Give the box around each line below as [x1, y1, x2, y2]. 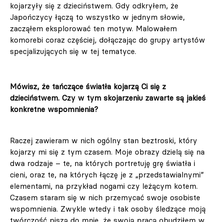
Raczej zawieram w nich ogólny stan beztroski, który [10, 136, 197, 146]
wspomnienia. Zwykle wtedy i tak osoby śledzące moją [10, 204, 206, 214]
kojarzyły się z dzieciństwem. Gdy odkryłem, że [10, 1, 178, 11]
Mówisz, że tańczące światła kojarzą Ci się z [10, 82, 166, 92]
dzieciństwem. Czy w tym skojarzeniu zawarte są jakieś [10, 93, 206, 103]
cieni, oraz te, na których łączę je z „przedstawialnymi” [10, 170, 204, 180]
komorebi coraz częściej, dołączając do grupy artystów [10, 35, 205, 45]
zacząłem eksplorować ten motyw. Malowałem [10, 24, 177, 34]
